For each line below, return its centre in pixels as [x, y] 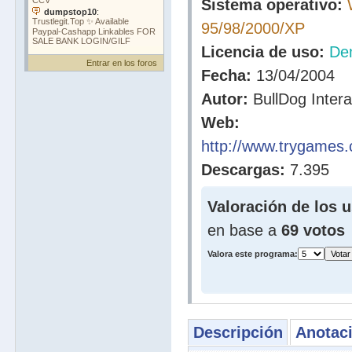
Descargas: [243, 170]
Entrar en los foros [122, 63]
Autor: [225, 99]
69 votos [313, 230]
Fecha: [226, 75]
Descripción [238, 332]
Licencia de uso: [263, 52]
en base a [244, 230]
